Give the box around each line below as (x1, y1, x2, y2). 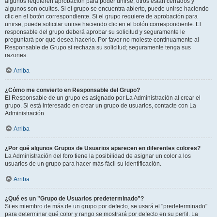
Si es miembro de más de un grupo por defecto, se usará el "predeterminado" (5, 202, 207, 210)
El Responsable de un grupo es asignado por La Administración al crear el (5, 94, 201, 101)
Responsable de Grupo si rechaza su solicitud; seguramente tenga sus (5, 44, 191, 51)
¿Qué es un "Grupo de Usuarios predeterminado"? (5, 195, 144, 202)
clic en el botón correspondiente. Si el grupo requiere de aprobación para (5, 13, 198, 20)
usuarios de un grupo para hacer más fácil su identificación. (5, 160, 161, 167)
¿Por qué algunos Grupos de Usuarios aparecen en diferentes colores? (5, 144, 201, 152)
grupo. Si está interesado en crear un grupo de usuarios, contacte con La (5, 102, 196, 109)
